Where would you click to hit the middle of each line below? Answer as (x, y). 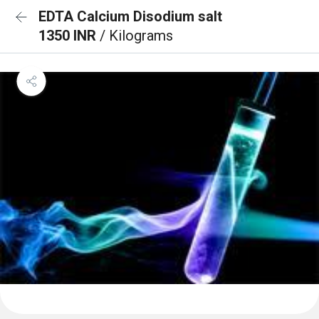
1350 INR (69, 36)
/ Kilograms (136, 36)
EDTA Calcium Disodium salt (130, 16)
